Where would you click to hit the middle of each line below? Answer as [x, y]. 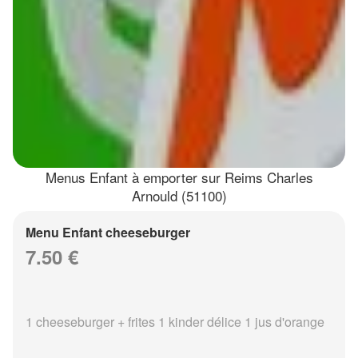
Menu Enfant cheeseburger [108, 232]
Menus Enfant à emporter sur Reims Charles [179, 177]
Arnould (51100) [179, 195]
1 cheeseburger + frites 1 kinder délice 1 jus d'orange [175, 321]
